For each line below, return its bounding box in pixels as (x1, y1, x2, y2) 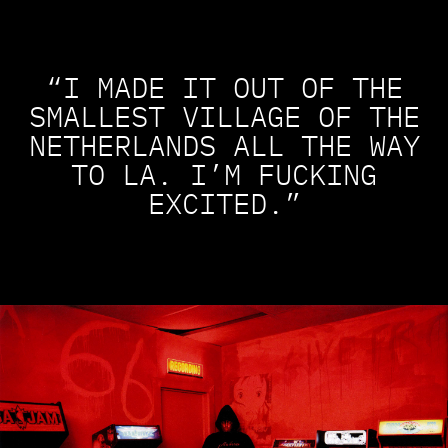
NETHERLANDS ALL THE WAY (28, 126, 420, 165)
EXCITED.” (147, 184, 301, 223)
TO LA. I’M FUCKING (71, 155, 377, 194)
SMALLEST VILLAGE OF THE (28, 97, 420, 136)
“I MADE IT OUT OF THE (45, 68, 403, 107)
